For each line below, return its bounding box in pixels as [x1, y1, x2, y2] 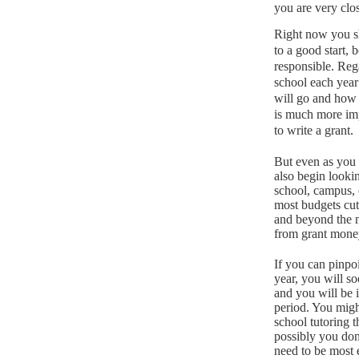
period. [274, 300, 309, 314]
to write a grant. [274, 123, 353, 137]
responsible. [274, 58, 334, 73]
